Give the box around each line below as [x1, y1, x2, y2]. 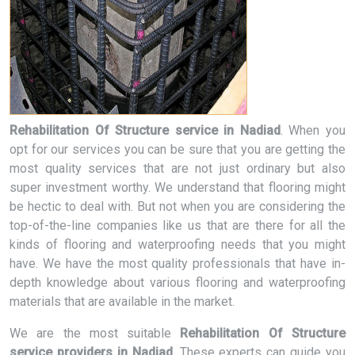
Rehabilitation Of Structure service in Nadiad [10, 123, 281, 138]
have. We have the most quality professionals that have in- [10, 256, 345, 271]
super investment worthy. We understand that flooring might [10, 180, 345, 195]
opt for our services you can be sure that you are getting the [10, 142, 345, 157]
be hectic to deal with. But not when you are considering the [10, 199, 345, 214]
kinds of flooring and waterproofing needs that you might [10, 237, 345, 252]
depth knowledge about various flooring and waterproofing [10, 275, 345, 290]
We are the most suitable [10, 326, 181, 341]
